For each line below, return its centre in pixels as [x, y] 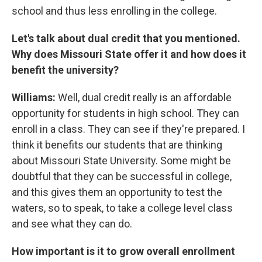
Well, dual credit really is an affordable [144, 97]
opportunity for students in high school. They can [125, 113]
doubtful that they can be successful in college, [122, 176]
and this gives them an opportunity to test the [117, 192]
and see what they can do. [72, 223]
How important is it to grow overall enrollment [123, 251]
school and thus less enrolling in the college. [114, 11]
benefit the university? [65, 70]
